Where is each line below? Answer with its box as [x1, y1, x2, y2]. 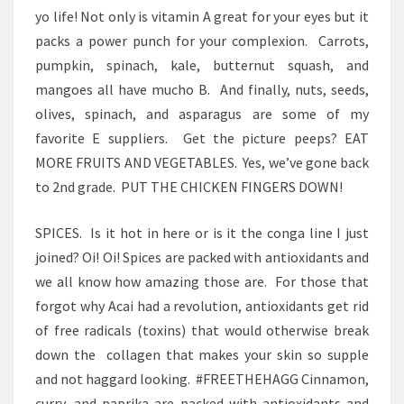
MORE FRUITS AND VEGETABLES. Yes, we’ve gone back [35, 153, 369, 171]
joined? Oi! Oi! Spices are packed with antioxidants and [35, 248, 369, 266]
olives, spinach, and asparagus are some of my [35, 105, 369, 123]
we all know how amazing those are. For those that [35, 272, 369, 290]
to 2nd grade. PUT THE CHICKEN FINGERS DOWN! [35, 178, 343, 196]
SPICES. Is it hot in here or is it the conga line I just [35, 224, 369, 242]
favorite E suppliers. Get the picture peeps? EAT [35, 129, 369, 147]
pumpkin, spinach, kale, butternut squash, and [35, 56, 369, 74]
